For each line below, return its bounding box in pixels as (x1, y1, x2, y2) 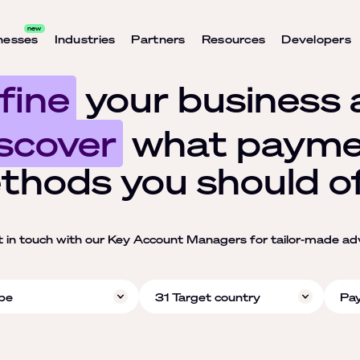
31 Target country (154, 288, 260, 305)
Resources (201, 31, 266, 47)
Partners (131, 31, 186, 47)
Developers (281, 31, 352, 47)
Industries (54, 31, 116, 47)
